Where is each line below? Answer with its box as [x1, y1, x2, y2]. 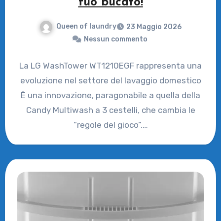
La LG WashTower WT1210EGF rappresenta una [19, 60, 202, 71]
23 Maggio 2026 [126, 22, 182, 31]
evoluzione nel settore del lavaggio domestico [20, 75, 201, 85]
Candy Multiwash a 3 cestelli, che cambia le [26, 105, 195, 115]
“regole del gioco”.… [73, 119, 148, 130]
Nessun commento [83, 35, 147, 43]
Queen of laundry [56, 22, 116, 31]
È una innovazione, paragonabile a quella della [21, 90, 200, 100]
